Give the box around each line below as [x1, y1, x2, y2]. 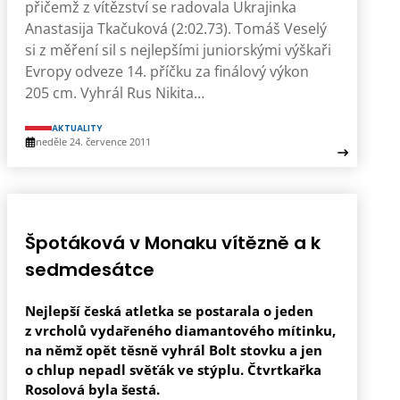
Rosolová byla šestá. [25, 380, 160, 398]
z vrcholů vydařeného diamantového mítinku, [25, 321, 336, 339]
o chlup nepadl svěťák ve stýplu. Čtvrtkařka [25, 361, 321, 379]
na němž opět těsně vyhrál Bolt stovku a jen [25, 341, 322, 359]
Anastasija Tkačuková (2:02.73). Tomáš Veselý [25, 19, 327, 38]
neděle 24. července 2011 [36, 135, 151, 148]
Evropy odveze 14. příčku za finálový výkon [25, 62, 309, 81]
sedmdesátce [25, 257, 154, 282]
